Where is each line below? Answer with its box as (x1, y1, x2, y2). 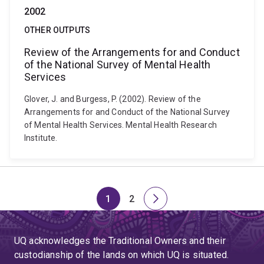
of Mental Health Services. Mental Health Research (24, 120, 217, 130)
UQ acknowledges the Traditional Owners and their (14, 235, 226, 246)
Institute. (24, 133, 58, 143)
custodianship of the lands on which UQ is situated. (14, 249, 229, 260)
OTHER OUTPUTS (24, 25, 91, 35)
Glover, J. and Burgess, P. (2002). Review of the (24, 94, 201, 104)
